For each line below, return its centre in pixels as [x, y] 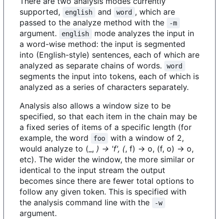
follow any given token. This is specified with [103, 191]
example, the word [55, 138]
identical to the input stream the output [92, 170]
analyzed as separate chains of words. [92, 65]
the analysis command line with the [86, 202]
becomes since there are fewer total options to [107, 181]
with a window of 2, [147, 138]
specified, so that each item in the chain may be [108, 116]
